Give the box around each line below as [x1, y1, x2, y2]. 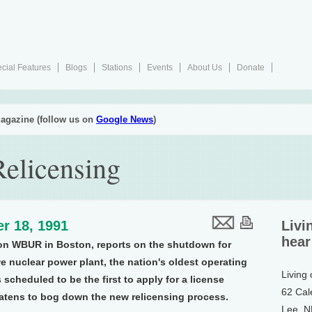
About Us [187, 63, 222, 72]
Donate [237, 63, 265, 72]
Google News [96, 114, 153, 125]
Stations [102, 63, 132, 72]
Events [147, 63, 173, 72]
